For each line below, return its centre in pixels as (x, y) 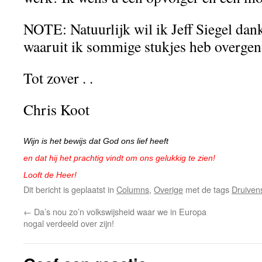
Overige (168, 189)
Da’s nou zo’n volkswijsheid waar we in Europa (119, 211)
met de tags (207, 189)
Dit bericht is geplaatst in (70, 189)
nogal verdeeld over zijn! (69, 223)
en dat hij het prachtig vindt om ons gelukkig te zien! (120, 158)
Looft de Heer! (50, 175)
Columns (133, 189)
